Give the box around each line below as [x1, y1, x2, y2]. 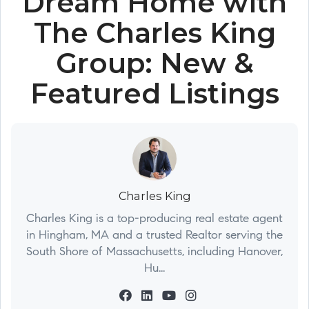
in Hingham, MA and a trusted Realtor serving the [26, 230, 283, 241]
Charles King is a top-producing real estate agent [26, 213, 283, 225]
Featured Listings [30, 77, 279, 110]
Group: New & [55, 46, 254, 80]
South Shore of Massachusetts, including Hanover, [26, 246, 283, 258]
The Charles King [33, 16, 276, 50]
